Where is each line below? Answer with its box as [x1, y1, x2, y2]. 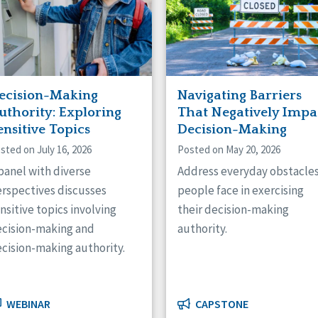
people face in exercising [177, 182, 304, 198]
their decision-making [177, 201, 289, 217]
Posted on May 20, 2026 [177, 142, 280, 156]
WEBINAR [4, 297, 50, 312]
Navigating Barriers [177, 87, 302, 103]
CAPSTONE [193, 297, 248, 312]
